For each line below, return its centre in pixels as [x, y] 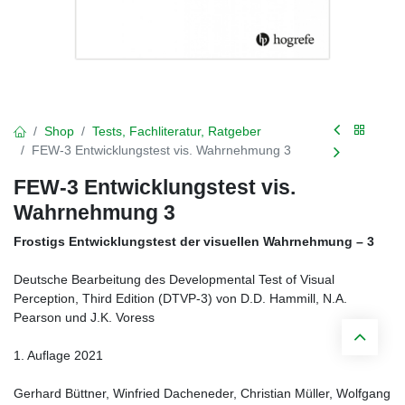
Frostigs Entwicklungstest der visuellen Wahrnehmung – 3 [194, 241]
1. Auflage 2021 [58, 355]
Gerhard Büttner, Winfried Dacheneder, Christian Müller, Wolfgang [202, 393]
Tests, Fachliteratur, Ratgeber [177, 131]
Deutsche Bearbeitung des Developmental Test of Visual [174, 279]
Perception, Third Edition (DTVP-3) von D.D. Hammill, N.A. [180, 298]
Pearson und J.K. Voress [84, 317]
